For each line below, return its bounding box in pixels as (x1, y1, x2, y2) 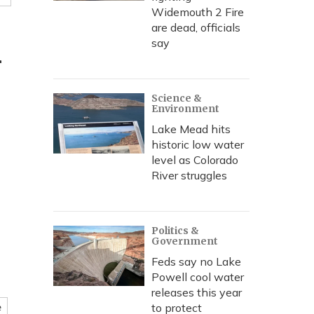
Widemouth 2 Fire (151, 5, 244, 19)
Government (151, 235, 218, 247)
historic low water (151, 137, 244, 151)
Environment (151, 102, 219, 115)
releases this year (151, 285, 242, 299)
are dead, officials (151, 20, 240, 34)
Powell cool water (151, 270, 244, 284)
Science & (151, 92, 202, 104)
